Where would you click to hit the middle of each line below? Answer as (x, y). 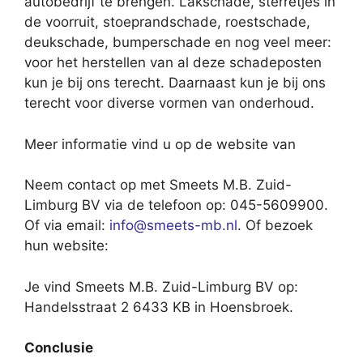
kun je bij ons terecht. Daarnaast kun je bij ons (175, 83)
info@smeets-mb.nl (173, 226)
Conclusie (59, 348)
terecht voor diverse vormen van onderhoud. (169, 103)
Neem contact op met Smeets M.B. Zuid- (158, 185)
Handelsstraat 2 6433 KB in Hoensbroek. (159, 307)
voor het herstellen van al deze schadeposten (173, 63)
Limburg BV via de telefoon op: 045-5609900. (176, 205)
